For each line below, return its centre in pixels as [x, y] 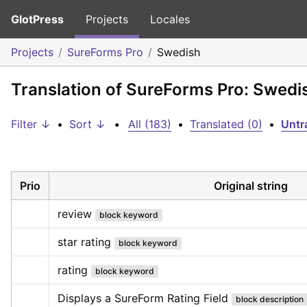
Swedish [179, 52]
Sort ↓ [87, 124]
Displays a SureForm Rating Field [143, 298]
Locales [170, 19]
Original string [250, 185]
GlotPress [37, 19]
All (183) [150, 124]
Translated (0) [226, 124]
